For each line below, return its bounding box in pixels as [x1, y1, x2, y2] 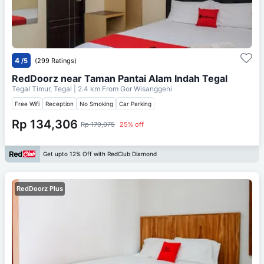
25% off [120, 120, 144, 128]
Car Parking [119, 100, 151, 107]
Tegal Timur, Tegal [12, 84, 74, 93]
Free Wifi [15, 100, 39, 107]
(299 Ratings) [35, 56, 77, 65]
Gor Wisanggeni [120, 84, 172, 93]
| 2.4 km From [74, 84, 118, 93]
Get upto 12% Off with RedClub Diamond [43, 150, 157, 158]
